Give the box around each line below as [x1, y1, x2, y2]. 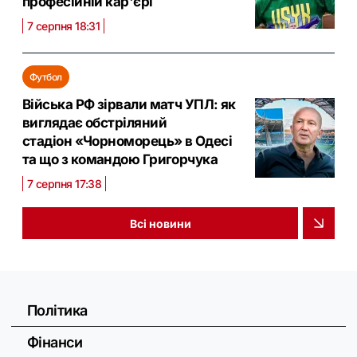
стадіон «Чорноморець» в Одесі [22, 133, 233, 150]
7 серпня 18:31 [27, 19, 100, 33]
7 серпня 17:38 [27, 177, 102, 191]
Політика [27, 302, 88, 320]
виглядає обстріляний [22, 115, 167, 131]
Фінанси [27, 334, 83, 351]
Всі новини [129, 216, 191, 230]
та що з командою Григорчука [22, 151, 218, 168]
